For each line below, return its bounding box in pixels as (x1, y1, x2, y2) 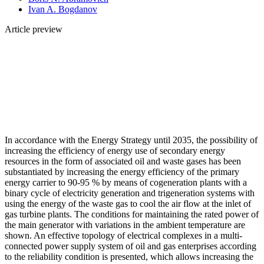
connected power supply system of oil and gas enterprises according (5, 240, 256, 251)
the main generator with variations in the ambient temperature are (5, 219, 245, 230)
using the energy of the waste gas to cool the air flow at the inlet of (5, 198, 251, 209)
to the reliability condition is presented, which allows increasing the (5, 251, 253, 262)
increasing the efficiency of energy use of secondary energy (5, 145, 225, 156)
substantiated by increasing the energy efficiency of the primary (5, 166, 239, 177)
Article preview (5, 24, 62, 34)
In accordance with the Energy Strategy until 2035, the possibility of (5, 134, 258, 145)
